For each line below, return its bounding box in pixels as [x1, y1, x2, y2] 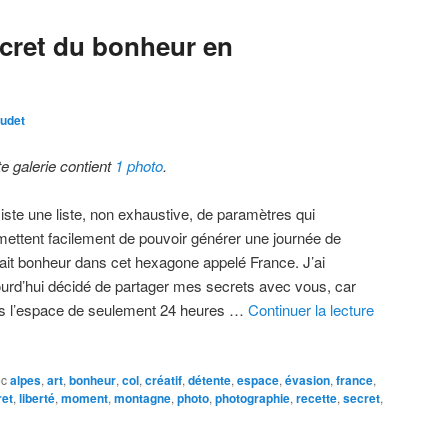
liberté [19, 388, 55, 407]
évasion [285, 370, 330, 389]
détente [188, 370, 231, 389]
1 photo [115, 154, 164, 176]
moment [61, 388, 108, 407]
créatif [145, 370, 182, 389]
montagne [114, 388, 171, 407]
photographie [215, 388, 290, 407]
